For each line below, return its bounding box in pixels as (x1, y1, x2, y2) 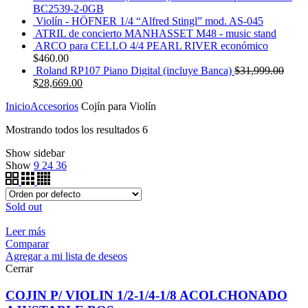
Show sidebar (5, 146, 65, 159)
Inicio (5, 100, 30, 112)
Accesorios (30, 100, 78, 112)
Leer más (5, 225, 45, 237)
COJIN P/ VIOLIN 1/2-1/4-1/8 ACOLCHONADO (5, 287, 287, 302)
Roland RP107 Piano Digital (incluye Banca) (36, 64, 234, 76)
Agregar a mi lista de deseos (5, 250, 127, 262)
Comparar (5, 237, 49, 250)
